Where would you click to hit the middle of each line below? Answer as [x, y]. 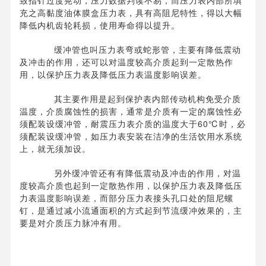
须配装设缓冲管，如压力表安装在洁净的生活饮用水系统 [131, 136]
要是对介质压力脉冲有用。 [73, 223]
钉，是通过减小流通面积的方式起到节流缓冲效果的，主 [131, 210]
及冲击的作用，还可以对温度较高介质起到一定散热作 [126, 62]
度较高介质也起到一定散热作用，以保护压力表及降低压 [131, 186]
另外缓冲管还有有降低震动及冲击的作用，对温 [139, 173]
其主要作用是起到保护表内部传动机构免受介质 [139, 99]
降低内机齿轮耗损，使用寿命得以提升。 [100, 25]
